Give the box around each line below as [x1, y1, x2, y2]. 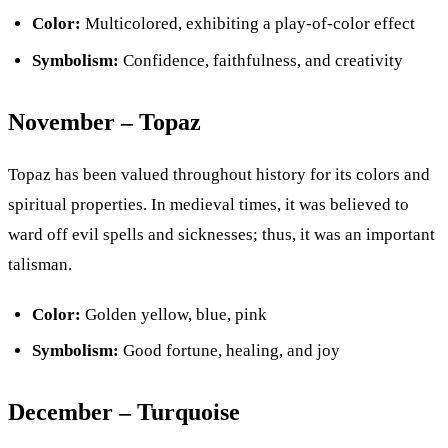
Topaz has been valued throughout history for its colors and [8, 164, 430, 184]
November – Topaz [8, 108, 201, 135]
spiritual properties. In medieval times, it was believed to [8, 194, 409, 214]
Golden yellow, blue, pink [81, 304, 267, 324]
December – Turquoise [8, 399, 240, 426]
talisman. [8, 254, 72, 274]
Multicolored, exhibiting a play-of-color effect [81, 14, 415, 34]
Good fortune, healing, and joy [119, 341, 340, 361]
